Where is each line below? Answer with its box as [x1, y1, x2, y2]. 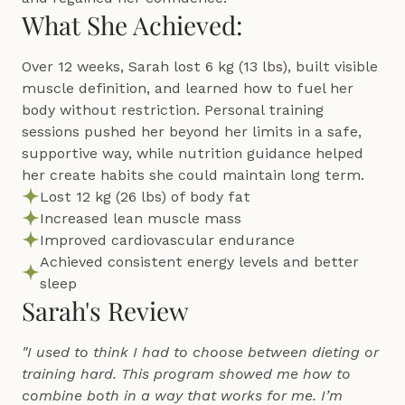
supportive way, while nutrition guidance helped [22, 145, 363, 162]
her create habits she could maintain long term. [22, 166, 364, 184]
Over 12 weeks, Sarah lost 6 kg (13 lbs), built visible [22, 58, 378, 75]
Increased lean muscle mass [40, 210, 241, 227]
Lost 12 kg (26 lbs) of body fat [40, 188, 250, 205]
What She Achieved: [22, 8, 242, 42]
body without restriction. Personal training [22, 101, 324, 118]
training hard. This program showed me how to [22, 365, 351, 382]
